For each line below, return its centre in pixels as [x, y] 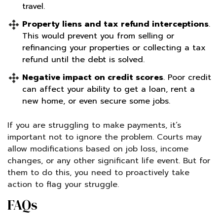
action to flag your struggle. [63, 184]
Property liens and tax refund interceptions [115, 24]
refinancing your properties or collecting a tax [114, 48]
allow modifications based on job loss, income [98, 149]
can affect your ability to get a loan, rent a [109, 89]
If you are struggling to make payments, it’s [94, 125]
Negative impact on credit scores [93, 77]
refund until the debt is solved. [83, 59]
